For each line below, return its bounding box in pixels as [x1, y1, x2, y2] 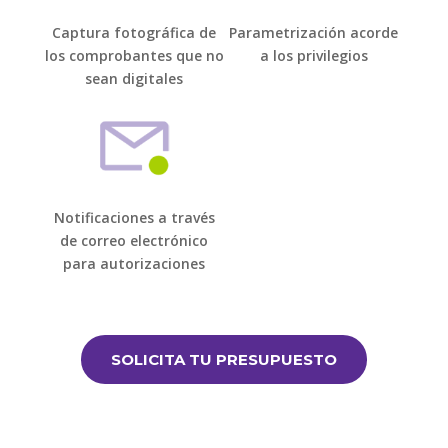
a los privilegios [259, 46, 368, 66]
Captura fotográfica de [52, 23, 217, 43]
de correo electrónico [60, 231, 209, 251]
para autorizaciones [63, 254, 206, 274]
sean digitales [85, 69, 184, 89]
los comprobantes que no [44, 46, 224, 66]
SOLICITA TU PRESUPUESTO [110, 350, 337, 370]
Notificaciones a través [53, 208, 215, 228]
